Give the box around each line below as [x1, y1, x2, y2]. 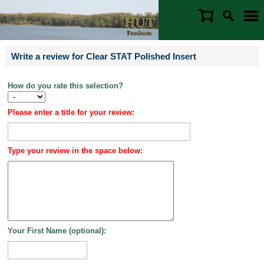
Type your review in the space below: [7, 146, 143, 155]
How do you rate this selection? [7, 81, 123, 90]
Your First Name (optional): [7, 226, 106, 235]
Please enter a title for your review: [7, 108, 134, 117]
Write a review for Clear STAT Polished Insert [11, 51, 196, 61]
